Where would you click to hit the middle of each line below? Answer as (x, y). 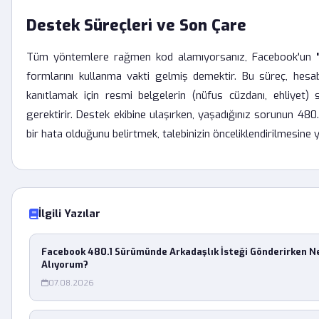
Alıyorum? (65, 265)
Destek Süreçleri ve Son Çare (136, 25)
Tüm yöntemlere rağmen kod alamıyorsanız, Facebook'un (171, 57)
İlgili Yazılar (69, 214)
